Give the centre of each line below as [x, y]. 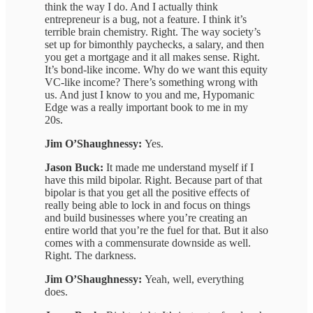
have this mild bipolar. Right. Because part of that [153, 180]
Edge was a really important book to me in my [146, 107]
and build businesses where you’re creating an [146, 217]
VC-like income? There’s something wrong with [151, 82]
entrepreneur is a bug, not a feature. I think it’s [146, 19]
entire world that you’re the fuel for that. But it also [156, 230]
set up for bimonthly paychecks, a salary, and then [154, 44]
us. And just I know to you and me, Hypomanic [150, 94]
